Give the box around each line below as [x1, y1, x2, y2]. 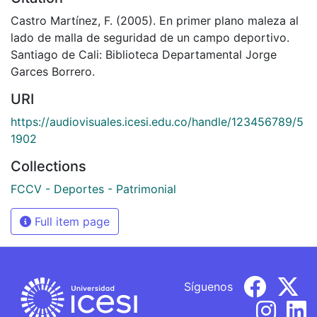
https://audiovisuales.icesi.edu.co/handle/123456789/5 [11, 114, 304, 129]
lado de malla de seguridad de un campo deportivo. [11, 30, 289, 45]
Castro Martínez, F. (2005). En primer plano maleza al [11, 13, 299, 28]
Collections [11, 157, 86, 175]
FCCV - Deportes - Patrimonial [11, 181, 176, 196]
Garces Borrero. [11, 64, 95, 79]
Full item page [31, 214, 110, 229]
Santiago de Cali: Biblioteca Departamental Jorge [11, 47, 277, 62]
